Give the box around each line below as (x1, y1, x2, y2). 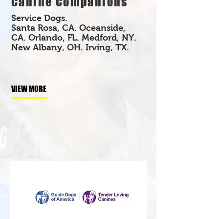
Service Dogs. (11, 13, 67, 23)
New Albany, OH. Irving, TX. (11, 42, 129, 52)
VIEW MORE (11, 84, 46, 93)
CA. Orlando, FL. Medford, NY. (11, 32, 136, 43)
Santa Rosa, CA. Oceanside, (11, 22, 126, 33)
